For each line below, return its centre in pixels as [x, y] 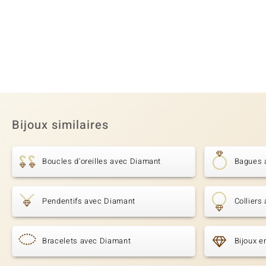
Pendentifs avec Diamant [89, 201]
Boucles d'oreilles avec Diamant [102, 161]
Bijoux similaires [60, 125]
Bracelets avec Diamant [87, 241]
